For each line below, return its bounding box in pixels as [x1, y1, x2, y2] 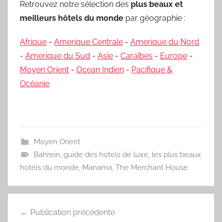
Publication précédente [30, 208, 115, 218]
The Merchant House [115, 163, 188, 172]
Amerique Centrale [54, 37, 123, 47]
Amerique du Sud [25, 51, 90, 61]
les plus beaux [151, 150, 201, 160]
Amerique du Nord [130, 37, 199, 47]
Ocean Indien [76, 65, 124, 75]
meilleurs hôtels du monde [20, 13, 123, 23]
